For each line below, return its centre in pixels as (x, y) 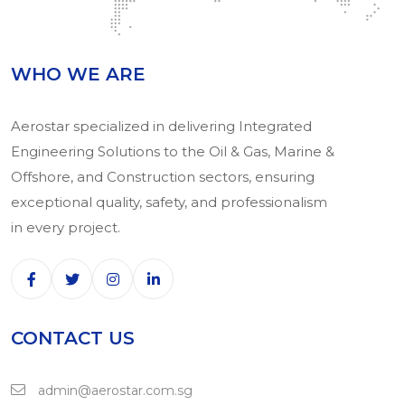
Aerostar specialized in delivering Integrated (161, 127)
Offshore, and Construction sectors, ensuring (163, 177)
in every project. (66, 228)
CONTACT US (73, 339)
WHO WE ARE (78, 75)
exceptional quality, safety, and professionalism (169, 202)
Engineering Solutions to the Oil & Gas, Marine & (173, 152)
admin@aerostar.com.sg (113, 391)
